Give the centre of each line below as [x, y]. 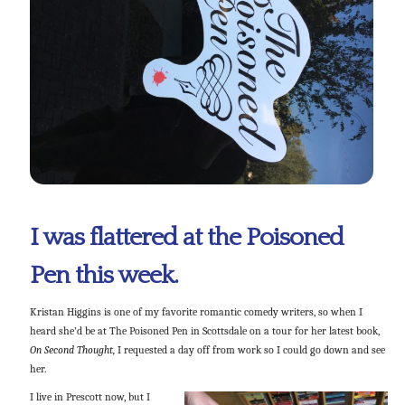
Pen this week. [104, 275]
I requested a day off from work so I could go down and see [250, 350]
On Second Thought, [72, 350]
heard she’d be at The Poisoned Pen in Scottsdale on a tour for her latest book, [204, 331]
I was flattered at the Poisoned [186, 237]
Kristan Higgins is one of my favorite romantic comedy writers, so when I [196, 312]
